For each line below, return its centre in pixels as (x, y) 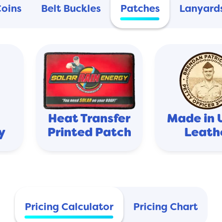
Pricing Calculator (69, 207)
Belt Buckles (71, 8)
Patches (140, 8)
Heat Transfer (89, 118)
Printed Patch (89, 132)
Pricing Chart (165, 207)
